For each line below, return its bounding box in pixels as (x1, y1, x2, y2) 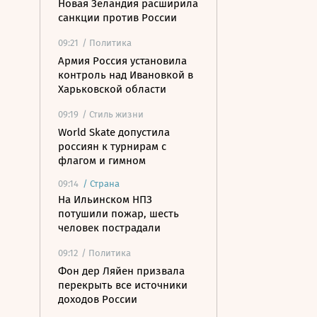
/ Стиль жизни (82, 109, 144, 120)
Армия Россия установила (58, 54, 187, 67)
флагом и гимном (58, 154, 146, 167)
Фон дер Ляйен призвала (58, 265, 185, 277)
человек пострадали (58, 221, 161, 234)
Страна (90, 178, 120, 189)
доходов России (58, 293, 137, 306)
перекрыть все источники (58, 279, 188, 292)
